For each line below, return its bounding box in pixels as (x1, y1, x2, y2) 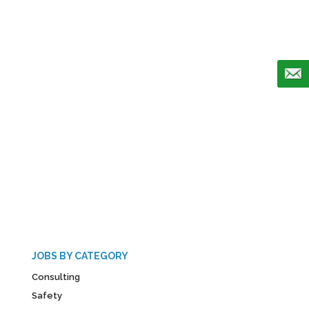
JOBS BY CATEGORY (32, 250, 128, 261)
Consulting (32, 272, 80, 282)
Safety (32, 290, 62, 301)
